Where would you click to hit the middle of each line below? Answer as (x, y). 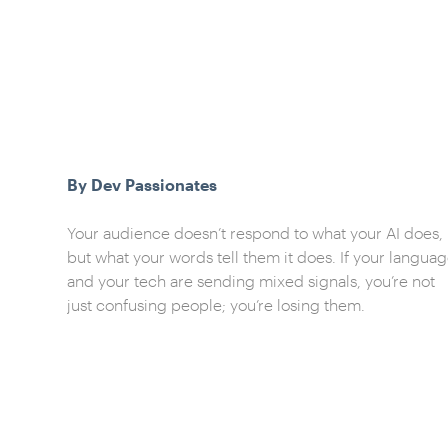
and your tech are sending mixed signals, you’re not (251, 280)
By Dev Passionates (142, 184)
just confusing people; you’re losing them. (216, 304)
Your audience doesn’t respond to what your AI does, (255, 232)
